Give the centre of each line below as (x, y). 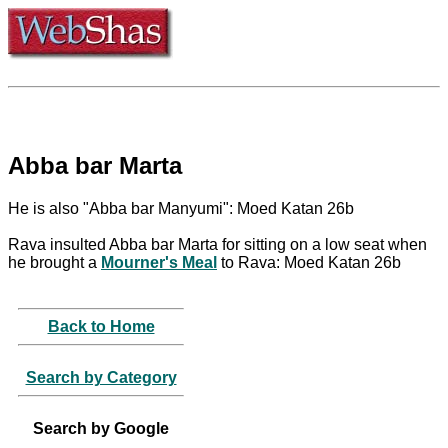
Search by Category (101, 377)
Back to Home (101, 326)
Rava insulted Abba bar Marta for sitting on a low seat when (217, 244)
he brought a (54, 262)
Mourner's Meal (159, 262)
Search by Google (101, 428)
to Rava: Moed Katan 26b (309, 262)
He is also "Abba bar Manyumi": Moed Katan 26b (181, 208)
